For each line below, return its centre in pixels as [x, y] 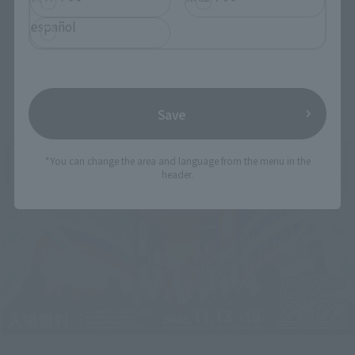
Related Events [177, 94]
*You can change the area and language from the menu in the [177, 161]
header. [177, 174]
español [53, 27]
